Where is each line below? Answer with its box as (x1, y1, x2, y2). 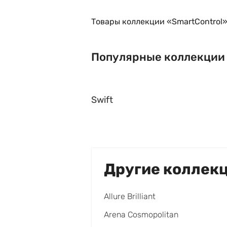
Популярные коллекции (91, 50, 225, 64)
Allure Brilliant (104, 192, 156, 201)
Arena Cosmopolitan (104, 210, 178, 219)
